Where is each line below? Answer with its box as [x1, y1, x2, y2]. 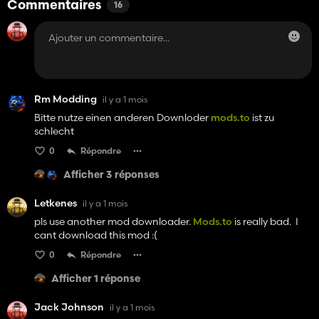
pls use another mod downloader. [34, 215, 193, 229]
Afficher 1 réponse [51, 273, 140, 285]
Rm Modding [34, 93, 97, 106]
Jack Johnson [34, 300, 104, 314]
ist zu [250, 111, 274, 125]
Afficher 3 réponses [63, 169, 159, 181]
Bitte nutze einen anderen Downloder [34, 111, 211, 125]
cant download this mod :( [34, 229, 157, 242]
